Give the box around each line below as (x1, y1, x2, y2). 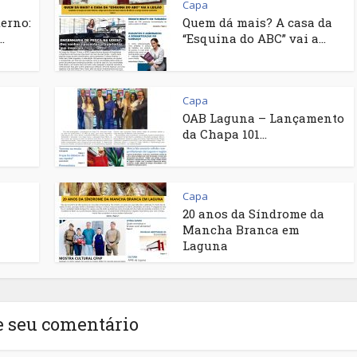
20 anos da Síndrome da (182, 206, 324, 222)
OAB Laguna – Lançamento (182, 110, 344, 126)
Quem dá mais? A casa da (182, 14, 332, 30)
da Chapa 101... (182, 126, 267, 142)
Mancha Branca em (182, 222, 300, 237)
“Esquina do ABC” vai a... (182, 30, 326, 46)
